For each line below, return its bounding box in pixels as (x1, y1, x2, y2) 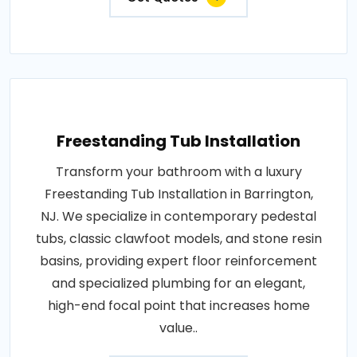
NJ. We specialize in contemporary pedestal (41, 206, 316, 226)
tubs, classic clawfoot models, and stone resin (35, 229, 322, 248)
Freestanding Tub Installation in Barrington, (44, 184, 313, 203)
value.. (159, 318, 198, 337)
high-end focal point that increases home (47, 296, 310, 315)
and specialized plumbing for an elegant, (52, 273, 305, 292)
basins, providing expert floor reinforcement (40, 251, 317, 270)
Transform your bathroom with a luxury (55, 162, 302, 181)
